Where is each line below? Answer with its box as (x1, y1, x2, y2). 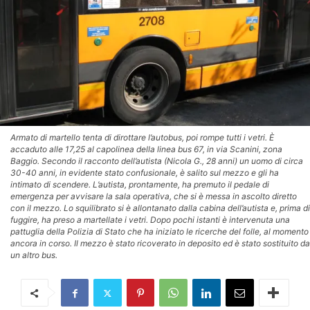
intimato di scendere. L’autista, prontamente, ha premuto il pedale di (10, 179, 269, 190)
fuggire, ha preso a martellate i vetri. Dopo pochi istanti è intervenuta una (10, 215, 290, 225)
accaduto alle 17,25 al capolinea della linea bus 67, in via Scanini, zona (10, 144, 282, 154)
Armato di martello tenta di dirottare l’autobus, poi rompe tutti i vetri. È (10, 132, 274, 143)
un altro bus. (10, 250, 57, 260)
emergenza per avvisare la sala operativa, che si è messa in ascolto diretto (10, 191, 297, 201)
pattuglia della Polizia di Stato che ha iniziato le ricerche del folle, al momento (10, 226, 309, 237)
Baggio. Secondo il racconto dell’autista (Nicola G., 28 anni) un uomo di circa (10, 156, 303, 166)
